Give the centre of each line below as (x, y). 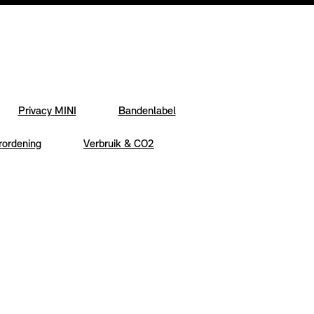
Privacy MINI (47, 111)
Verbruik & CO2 (119, 144)
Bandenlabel (147, 111)
